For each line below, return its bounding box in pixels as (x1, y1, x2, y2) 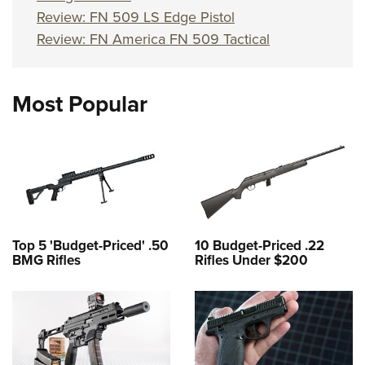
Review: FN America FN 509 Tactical (37, 28, 270, 50)
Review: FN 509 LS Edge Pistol (37, 6, 235, 28)
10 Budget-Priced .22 (195, 235, 324, 256)
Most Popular (12, 86, 147, 121)
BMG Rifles (12, 249, 81, 270)
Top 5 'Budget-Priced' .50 (12, 235, 169, 256)
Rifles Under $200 (195, 249, 308, 270)
